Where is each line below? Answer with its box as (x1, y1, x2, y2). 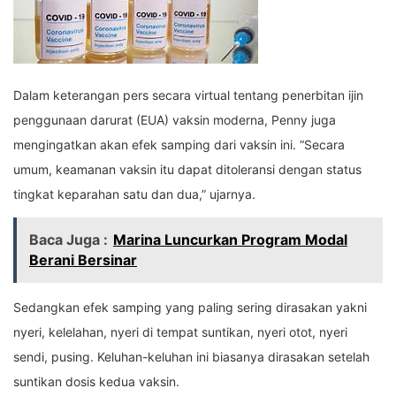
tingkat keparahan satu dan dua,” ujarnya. (13, 187, 255, 202)
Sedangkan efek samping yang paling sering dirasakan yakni (13, 300, 367, 316)
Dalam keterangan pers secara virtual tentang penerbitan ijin (13, 88, 363, 103)
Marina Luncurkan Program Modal (113, 231, 347, 249)
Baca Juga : (29, 231, 108, 249)
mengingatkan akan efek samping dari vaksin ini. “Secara (13, 137, 345, 153)
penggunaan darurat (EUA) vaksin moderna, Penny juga (13, 112, 336, 128)
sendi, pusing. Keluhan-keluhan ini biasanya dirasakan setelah (13, 349, 369, 365)
